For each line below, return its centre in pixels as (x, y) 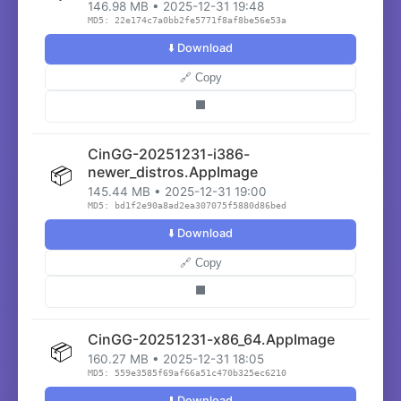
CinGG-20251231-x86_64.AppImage (211, 339)
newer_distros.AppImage (173, 172)
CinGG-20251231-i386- (169, 154)
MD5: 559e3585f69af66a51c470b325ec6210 (187, 373)
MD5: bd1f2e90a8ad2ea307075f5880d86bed (187, 205)
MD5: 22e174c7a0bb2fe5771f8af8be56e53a (187, 20)
